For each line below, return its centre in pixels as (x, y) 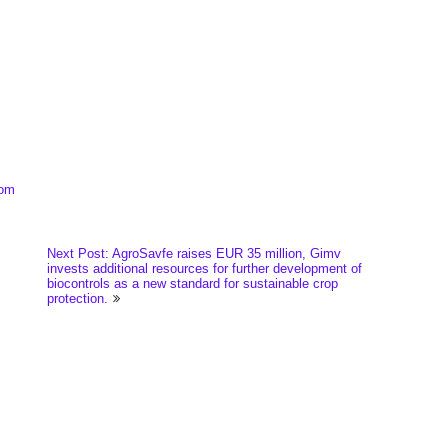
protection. (78, 298)
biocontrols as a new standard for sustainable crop (193, 283)
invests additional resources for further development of (205, 268)
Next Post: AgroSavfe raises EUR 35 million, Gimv (194, 253)
